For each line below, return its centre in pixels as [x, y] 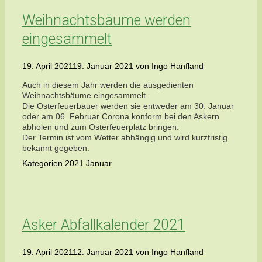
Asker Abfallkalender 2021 [104, 225]
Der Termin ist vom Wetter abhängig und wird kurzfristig [125, 138]
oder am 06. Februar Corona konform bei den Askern [121, 117]
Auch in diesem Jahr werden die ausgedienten [108, 85]
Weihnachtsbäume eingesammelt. [85, 96]
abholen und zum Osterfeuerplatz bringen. [101, 127]
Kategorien [44, 163]
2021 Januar [88, 163]
